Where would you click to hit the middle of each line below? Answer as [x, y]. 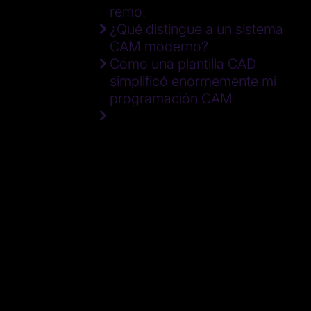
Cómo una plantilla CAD [183, 64]
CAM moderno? [159, 47]
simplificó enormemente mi [193, 81]
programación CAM [171, 99]
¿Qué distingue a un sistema [196, 29]
